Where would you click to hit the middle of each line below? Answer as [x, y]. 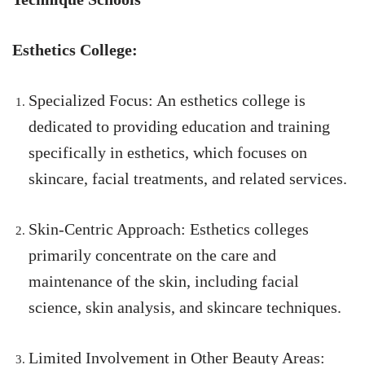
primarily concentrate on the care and [152, 255]
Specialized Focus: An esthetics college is [167, 101]
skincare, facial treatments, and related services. [188, 179]
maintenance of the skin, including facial [164, 281]
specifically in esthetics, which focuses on [168, 153]
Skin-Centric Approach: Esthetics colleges [169, 229]
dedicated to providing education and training [179, 127]
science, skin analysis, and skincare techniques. [185, 308]
